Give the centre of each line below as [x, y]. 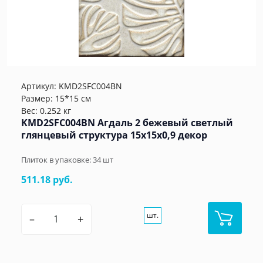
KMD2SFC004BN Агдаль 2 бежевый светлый [127, 123]
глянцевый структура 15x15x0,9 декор [114, 135]
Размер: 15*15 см [56, 99]
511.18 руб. [47, 180]
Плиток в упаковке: [57, 160]
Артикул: [40, 86]
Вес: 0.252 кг [46, 111]
